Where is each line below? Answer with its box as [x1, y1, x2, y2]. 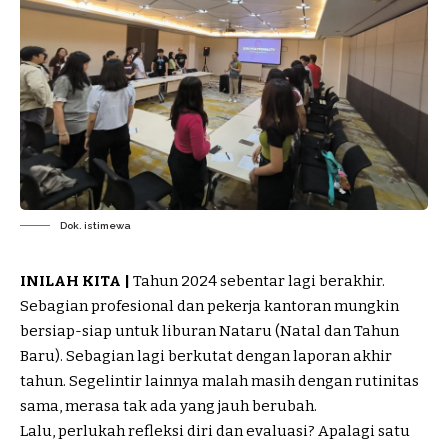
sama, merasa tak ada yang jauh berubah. [20, 397, 317, 416]
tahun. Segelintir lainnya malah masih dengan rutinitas [20, 372, 419, 391]
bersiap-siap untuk [20, 322, 162, 341]
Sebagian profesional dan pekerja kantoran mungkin [20, 297, 399, 316]
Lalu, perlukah [20, 422, 128, 441]
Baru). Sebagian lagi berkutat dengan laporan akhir [20, 347, 392, 366]
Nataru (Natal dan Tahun [216, 322, 399, 341]
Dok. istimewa [60, 220, 131, 232]
